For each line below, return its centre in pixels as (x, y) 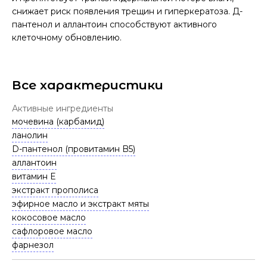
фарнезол (33, 245)
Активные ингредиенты (63, 108)
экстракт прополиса (55, 190)
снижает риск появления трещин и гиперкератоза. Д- (127, 11)
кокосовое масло (49, 218)
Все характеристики (88, 85)
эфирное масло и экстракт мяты (80, 204)
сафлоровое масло (52, 231)
